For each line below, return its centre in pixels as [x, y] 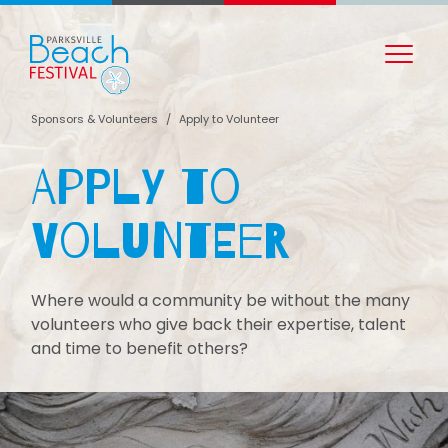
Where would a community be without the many [221, 300]
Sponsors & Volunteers [95, 119]
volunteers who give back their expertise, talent [219, 324]
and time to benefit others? [140, 348]
